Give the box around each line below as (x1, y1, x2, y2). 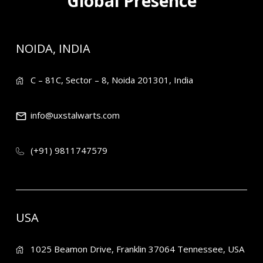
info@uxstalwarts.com (31, 109, 120, 121)
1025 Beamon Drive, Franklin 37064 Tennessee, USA (31, 243, 244, 255)
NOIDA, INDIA (16, 41, 90, 56)
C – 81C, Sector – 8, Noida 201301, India (31, 74, 193, 86)
